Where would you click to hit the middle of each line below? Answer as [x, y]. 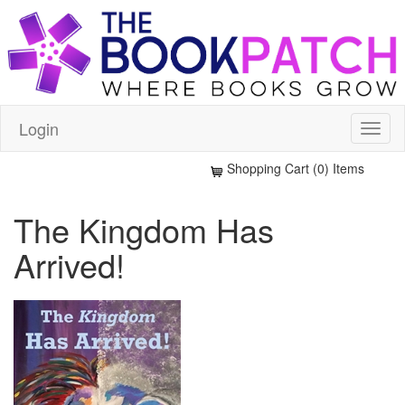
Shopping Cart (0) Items [296, 168]
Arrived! [69, 264]
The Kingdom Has [144, 229]
